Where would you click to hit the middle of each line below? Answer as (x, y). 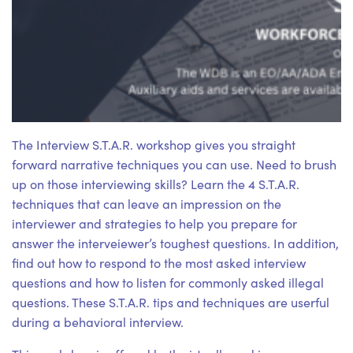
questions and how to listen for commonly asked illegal (168, 283)
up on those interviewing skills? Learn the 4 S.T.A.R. (156, 184)
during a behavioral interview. (98, 322)
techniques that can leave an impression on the (147, 204)
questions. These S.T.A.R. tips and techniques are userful (171, 303)
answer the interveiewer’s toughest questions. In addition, (175, 243)
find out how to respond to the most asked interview (159, 263)
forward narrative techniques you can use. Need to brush (174, 165)
